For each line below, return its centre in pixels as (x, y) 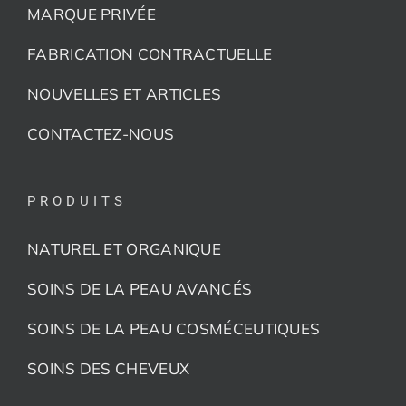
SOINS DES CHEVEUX (109, 368)
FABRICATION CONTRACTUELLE (150, 53)
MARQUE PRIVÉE (92, 14)
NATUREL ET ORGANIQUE (124, 248)
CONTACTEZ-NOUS (101, 133)
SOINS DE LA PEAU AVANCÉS (140, 288)
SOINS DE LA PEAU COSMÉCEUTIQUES (174, 328)
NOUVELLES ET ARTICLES (125, 93)
